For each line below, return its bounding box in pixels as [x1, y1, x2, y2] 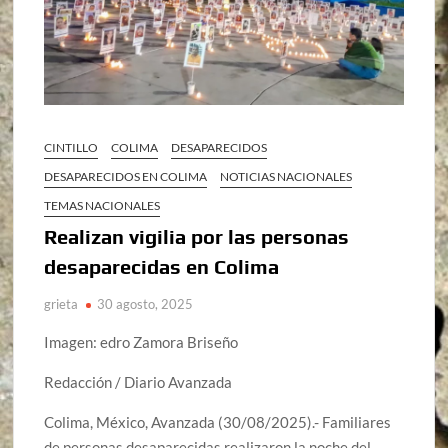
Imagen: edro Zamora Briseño [44, 333, 239, 352]
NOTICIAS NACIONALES [220, 169, 353, 185]
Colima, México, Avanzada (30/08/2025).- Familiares [44, 413, 392, 432]
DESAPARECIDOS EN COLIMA [44, 169, 208, 185]
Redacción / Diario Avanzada [44, 373, 233, 392]
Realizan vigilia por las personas [44, 225, 350, 249]
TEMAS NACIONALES [44, 198, 161, 214]
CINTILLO [44, 140, 99, 156]
